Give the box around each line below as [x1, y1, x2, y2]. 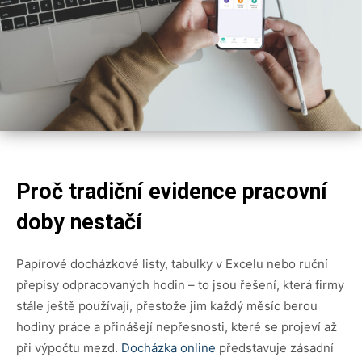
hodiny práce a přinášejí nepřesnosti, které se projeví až [16, 318, 337, 335]
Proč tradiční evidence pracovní [16, 178, 327, 204]
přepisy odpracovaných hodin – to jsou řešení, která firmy [16, 276, 344, 293]
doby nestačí [16, 208, 142, 235]
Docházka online [121, 339, 216, 356]
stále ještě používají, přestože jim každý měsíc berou [16, 297, 318, 314]
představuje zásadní [216, 339, 334, 356]
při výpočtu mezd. [16, 339, 121, 356]
